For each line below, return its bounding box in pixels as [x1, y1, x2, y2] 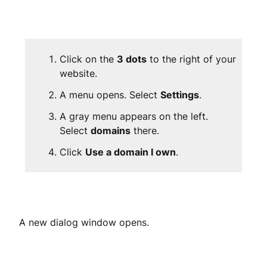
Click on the [60, 53, 117, 65]
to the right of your [147, 53, 236, 65]
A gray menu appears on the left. [60, 110, 208, 122]
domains [91, 125, 131, 136]
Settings [160, 89, 199, 101]
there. [131, 125, 159, 136]
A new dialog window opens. [19, 216, 149, 228]
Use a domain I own [85, 146, 176, 158]
